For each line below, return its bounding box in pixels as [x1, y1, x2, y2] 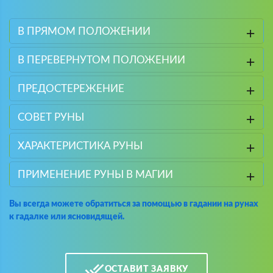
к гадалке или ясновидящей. [9, 213, 124, 221]
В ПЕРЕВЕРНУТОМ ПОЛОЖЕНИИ [17, 54, 185, 65]
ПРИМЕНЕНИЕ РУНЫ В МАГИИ [17, 169, 173, 180]
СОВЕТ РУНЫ [17, 112, 84, 122]
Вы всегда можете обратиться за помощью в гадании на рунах [9, 200, 258, 208]
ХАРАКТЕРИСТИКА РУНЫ [17, 140, 143, 151]
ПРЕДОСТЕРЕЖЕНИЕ [17, 83, 124, 94]
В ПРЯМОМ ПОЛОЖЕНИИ [17, 26, 151, 37]
